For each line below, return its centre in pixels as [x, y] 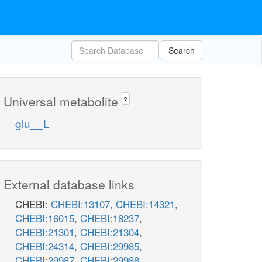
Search [182, 50]
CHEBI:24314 [45, 246]
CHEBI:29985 [110, 246]
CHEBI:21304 [110, 232]
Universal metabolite [63, 101]
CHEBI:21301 [45, 232]
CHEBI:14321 [145, 204]
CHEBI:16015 [45, 218]
